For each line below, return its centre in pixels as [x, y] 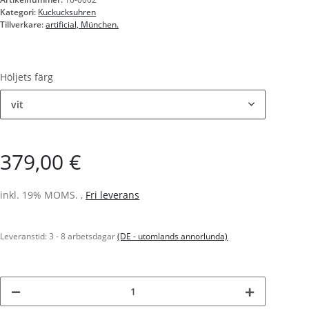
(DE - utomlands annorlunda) [173, 237]
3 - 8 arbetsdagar [83, 237]
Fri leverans [113, 195]
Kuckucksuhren [67, 12]
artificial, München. [82, 25]
